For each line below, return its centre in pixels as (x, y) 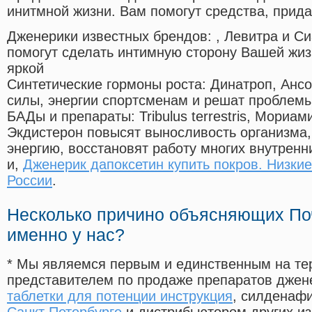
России (30, 181)
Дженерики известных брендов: (111, 37)
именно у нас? (66, 235)
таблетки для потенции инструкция (120, 296)
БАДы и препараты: (73, 117)
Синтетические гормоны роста (104, 85)
